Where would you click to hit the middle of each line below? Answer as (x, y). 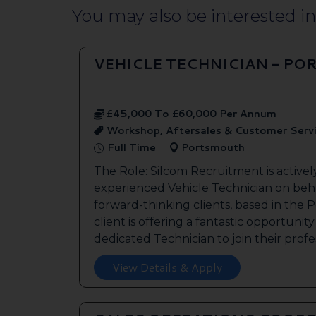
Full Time (130, 147)
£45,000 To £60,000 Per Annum (190, 113)
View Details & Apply (167, 267)
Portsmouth (212, 147)
